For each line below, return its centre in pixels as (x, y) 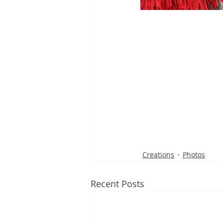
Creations (158, 154)
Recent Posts (117, 184)
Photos (194, 154)
